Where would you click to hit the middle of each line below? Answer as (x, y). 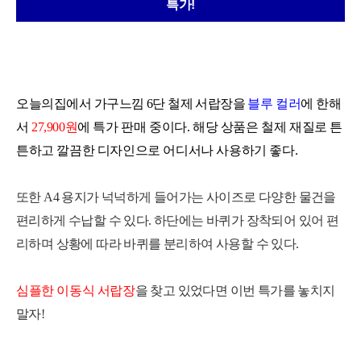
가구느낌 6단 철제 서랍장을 (170, 104)
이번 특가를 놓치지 (282, 290)
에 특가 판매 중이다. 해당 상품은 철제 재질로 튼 (210, 127)
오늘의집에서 (54, 104)
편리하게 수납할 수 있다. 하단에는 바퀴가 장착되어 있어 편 (178, 220)
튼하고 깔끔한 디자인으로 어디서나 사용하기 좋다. (157, 150)
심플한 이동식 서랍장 (76, 290)
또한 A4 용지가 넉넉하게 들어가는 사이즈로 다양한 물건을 (176, 197)
